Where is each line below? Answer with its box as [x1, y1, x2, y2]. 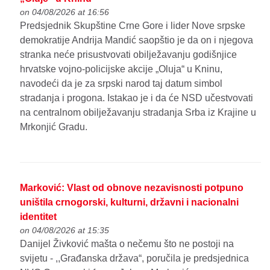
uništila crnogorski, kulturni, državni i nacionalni [20, 196, 239, 207]
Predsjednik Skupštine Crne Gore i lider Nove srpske [20, 20, 246, 31]
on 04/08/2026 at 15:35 [20, 225, 110, 235]
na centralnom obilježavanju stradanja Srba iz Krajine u [20, 107, 257, 118]
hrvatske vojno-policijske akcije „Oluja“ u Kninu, [20, 64, 223, 75]
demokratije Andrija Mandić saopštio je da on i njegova [20, 35, 254, 46]
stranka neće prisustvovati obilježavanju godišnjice [20, 49, 237, 60]
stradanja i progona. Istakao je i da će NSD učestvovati [20, 93, 254, 104]
